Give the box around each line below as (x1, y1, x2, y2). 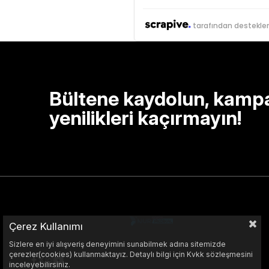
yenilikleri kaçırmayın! (49, 106, 241, 130)
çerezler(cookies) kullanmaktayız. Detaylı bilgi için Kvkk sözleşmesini (9, 250, 253, 259)
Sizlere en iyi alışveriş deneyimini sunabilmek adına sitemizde (9, 240, 226, 249)
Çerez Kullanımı (9, 220, 83, 232)
